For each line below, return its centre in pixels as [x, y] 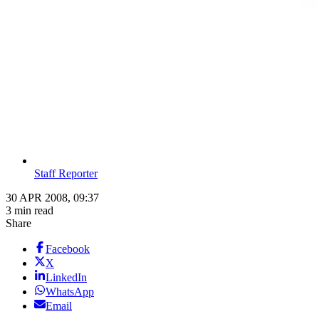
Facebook [68, 249]
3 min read [30, 211]
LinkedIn [66, 278]
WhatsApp [70, 292]
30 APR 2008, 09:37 [52, 198]
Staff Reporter [66, 174]
